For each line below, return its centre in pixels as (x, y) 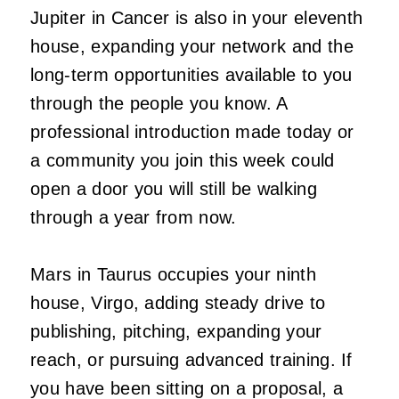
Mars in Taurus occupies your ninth (173, 275)
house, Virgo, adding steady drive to (178, 303)
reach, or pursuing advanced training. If (191, 360)
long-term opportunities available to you (191, 75)
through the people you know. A (159, 104)
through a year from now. (134, 218)
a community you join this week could (183, 161)
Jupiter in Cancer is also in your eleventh (197, 18)
